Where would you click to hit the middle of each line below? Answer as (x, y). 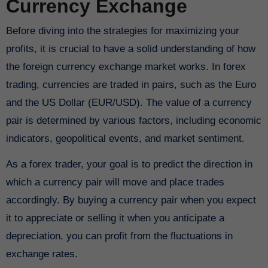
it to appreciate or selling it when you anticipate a (115, 218)
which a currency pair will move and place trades (115, 182)
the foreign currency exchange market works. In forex (126, 67)
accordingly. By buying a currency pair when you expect (131, 200)
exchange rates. (42, 254)
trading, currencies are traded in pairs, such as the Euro (131, 85)
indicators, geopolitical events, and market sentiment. (125, 139)
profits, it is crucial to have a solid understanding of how (130, 49)
